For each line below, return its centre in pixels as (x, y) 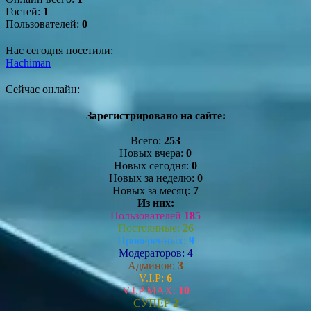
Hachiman (28, 62)
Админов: (153, 265)
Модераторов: (153, 253)
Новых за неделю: (153, 178)
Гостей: (24, 11)
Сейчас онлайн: (43, 89)
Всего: (147, 140)
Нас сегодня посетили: (59, 50)
